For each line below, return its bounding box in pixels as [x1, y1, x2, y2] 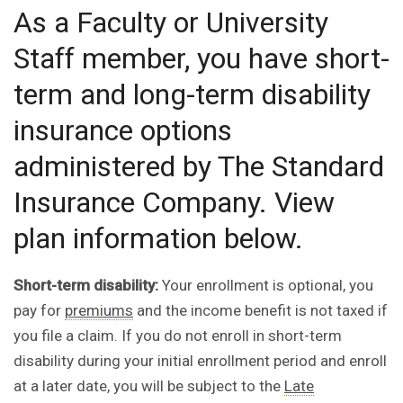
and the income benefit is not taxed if [133, 301, 388, 320]
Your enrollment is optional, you [158, 276, 373, 295]
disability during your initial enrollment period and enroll [13, 352, 387, 371]
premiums [65, 301, 133, 320]
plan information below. [13, 221, 303, 256]
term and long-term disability [13, 77, 371, 112]
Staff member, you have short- [13, 41, 390, 76]
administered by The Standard [13, 149, 384, 184]
